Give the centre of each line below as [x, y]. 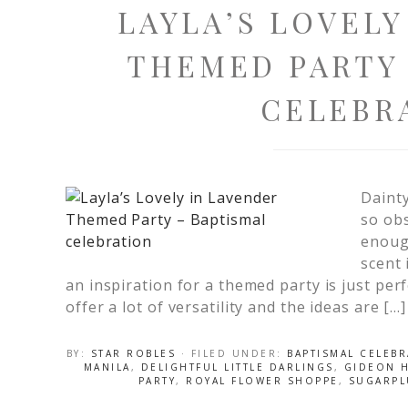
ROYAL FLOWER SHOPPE [262, 381]
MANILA [107, 367]
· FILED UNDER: [234, 353]
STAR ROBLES [133, 353]
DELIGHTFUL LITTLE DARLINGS [237, 367]
